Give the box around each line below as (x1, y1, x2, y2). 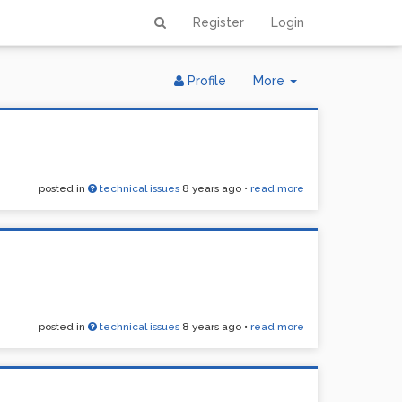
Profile (184, 74, 226, 88)
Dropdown (296, 91, 360, 105)
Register (193, 15, 244, 30)
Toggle (296, 73, 339, 87)
